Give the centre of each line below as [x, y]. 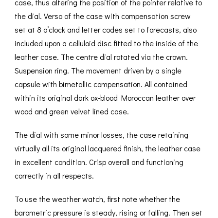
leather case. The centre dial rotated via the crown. [101, 57]
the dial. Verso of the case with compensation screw [103, 16]
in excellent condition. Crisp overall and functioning [99, 162]
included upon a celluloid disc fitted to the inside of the [106, 43]
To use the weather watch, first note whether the [97, 199]
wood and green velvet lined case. [72, 111]
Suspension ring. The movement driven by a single [98, 71]
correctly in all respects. [54, 176]
